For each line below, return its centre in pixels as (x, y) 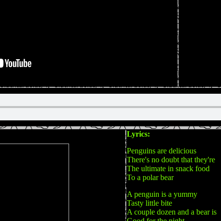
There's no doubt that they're (171, 160)
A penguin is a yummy (162, 194)
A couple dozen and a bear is (172, 212)
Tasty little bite (149, 203)
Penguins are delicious (162, 151)
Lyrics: (138, 134)
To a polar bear (150, 177)
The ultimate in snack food (168, 168)
